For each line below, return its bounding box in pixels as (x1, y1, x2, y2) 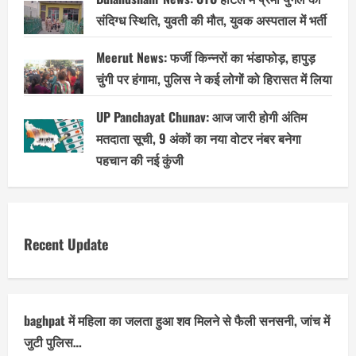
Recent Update (24, 233, 108, 254)
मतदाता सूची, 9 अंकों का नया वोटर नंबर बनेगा (96, 128, 301, 148)
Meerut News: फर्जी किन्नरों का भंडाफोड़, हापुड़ (96, 48, 315, 68)
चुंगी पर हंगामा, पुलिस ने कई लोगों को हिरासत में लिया (96, 69, 332, 89)
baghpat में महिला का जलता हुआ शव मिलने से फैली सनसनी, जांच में (24, 310, 330, 330)
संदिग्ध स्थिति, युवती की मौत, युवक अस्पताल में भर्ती (96, 10, 327, 30)
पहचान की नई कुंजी (96, 149, 184, 169)
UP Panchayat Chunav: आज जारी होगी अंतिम (96, 106, 307, 126)
